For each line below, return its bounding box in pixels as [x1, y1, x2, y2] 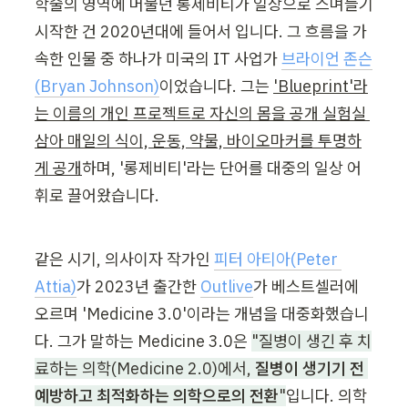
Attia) [35, 276, 76, 298]
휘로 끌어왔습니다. [35, 185, 159, 207]
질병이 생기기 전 [255, 358, 364, 380]
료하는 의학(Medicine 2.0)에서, [35, 358, 255, 380]
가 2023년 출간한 [76, 276, 200, 298]
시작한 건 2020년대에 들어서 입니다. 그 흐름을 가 [35, 21, 367, 43]
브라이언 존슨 [281, 48, 372, 70]
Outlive [200, 276, 253, 298]
